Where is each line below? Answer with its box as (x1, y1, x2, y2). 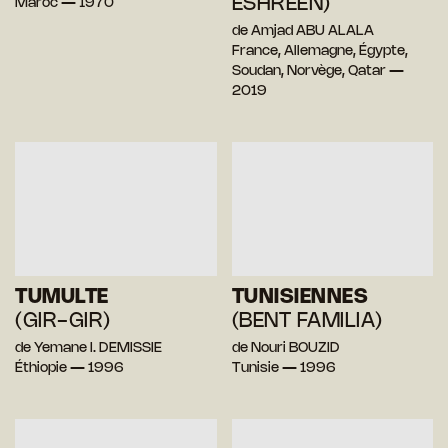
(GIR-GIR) (15, 312, 111, 332)
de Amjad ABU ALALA (231, 24, 374, 38)
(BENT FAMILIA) (231, 312, 383, 332)
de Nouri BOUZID (231, 342, 340, 356)
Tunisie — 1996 (231, 362, 336, 376)
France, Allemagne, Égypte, (231, 44, 408, 58)
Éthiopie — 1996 (15, 362, 124, 376)
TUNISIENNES (231, 288, 368, 308)
